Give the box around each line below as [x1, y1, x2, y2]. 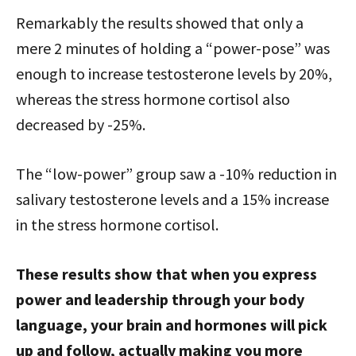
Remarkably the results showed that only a [16, 13, 304, 33]
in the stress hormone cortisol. [16, 215, 219, 235]
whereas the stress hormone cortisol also [16, 89, 290, 110]
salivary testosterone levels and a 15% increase [16, 189, 329, 210]
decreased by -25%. [16, 114, 145, 135]
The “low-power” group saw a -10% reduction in [16, 164, 337, 184]
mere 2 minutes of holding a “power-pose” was [16, 38, 330, 59]
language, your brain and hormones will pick [16, 315, 327, 335]
